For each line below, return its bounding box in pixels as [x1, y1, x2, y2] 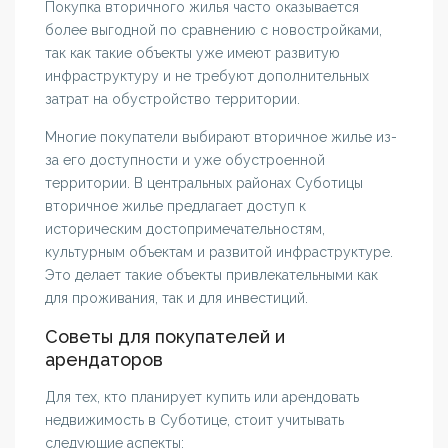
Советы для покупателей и [45, 326, 286, 348]
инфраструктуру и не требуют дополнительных [45, 68, 370, 85]
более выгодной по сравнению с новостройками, [45, 22, 383, 39]
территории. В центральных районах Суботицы [45, 175, 364, 192]
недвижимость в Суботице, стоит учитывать [45, 412, 345, 429]
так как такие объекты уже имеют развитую [45, 45, 341, 62]
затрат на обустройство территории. [45, 91, 301, 108]
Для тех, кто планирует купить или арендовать [45, 389, 360, 406]
